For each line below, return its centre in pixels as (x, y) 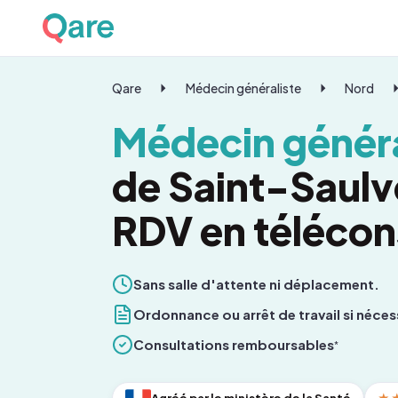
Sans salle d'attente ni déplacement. (256, 284)
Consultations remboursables (234, 344)
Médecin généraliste (243, 88)
